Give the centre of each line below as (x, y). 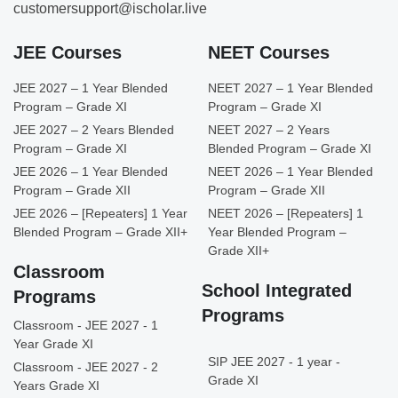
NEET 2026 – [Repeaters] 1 (286, 213)
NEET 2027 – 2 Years (269, 129)
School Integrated (277, 290)
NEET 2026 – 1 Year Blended (291, 171)
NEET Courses (269, 52)
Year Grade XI (53, 343)
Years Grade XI (56, 385)
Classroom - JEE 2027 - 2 (86, 366)
